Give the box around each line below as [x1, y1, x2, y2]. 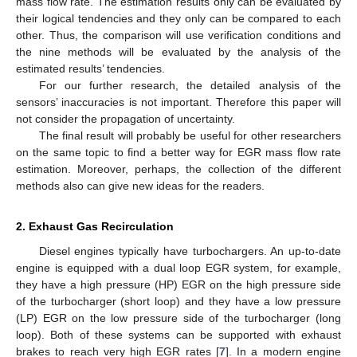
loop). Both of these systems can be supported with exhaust [16, 328, 341, 341]
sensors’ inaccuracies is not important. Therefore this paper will [16, 95, 341, 108]
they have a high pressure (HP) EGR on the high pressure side [16, 277, 341, 291]
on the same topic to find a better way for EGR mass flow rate [16, 145, 341, 159]
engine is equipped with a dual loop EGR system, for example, [16, 261, 341, 274]
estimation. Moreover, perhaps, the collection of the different [16, 162, 341, 175]
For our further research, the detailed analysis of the [38, 78, 341, 92]
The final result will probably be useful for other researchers [38, 128, 341, 142]
